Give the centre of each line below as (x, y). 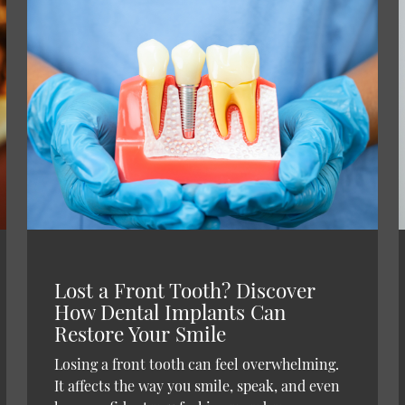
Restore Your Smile (140, 334)
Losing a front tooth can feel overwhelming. (196, 364)
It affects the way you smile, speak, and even (197, 386)
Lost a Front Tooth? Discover (184, 291)
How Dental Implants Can (170, 312)
